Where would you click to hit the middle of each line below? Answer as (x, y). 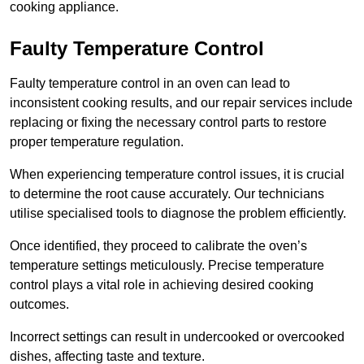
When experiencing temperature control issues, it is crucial (177, 175)
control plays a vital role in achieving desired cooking (162, 285)
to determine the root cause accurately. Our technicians (167, 194)
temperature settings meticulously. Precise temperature (167, 266)
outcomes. (41, 305)
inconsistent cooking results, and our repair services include (181, 103)
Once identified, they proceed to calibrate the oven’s (158, 246)
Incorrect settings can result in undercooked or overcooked (177, 337)
